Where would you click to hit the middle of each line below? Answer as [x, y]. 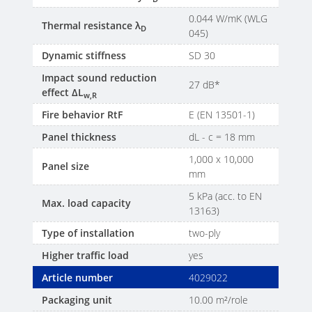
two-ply [205, 233]
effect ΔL [63, 93]
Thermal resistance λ [92, 26]
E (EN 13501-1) [222, 115]
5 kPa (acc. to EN [226, 196]
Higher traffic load [86, 256]
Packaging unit [77, 300]
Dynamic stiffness [84, 56]
